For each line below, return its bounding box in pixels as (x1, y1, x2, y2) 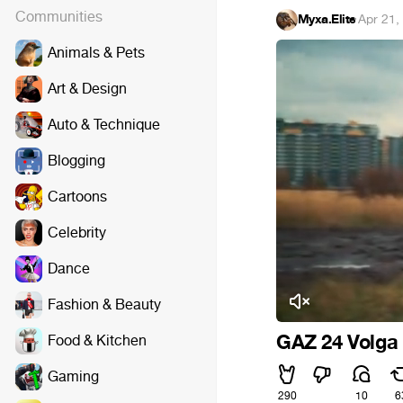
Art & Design (48, 79, 127, 98)
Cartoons (48, 187, 107, 206)
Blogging (48, 151, 105, 170)
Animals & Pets (48, 43, 145, 62)
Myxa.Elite (298, 10, 356, 28)
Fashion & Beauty (48, 295, 161, 314)
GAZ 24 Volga (276, 329, 399, 355)
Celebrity (48, 223, 106, 242)
